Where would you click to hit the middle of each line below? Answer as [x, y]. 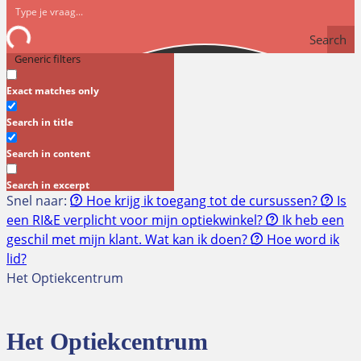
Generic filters [48, 58]
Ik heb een [311, 220]
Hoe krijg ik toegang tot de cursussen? [202, 200]
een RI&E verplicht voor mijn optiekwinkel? [136, 220]
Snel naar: [38, 200]
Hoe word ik [301, 239]
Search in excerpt [48, 185]
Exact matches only [53, 90]
